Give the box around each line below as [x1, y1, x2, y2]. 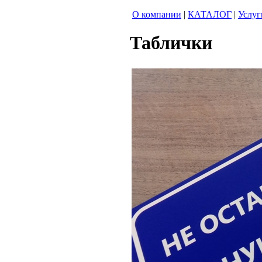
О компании [132, 9, 181, 19]
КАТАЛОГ [188, 9, 232, 19]
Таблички [130, 32, 212, 54]
